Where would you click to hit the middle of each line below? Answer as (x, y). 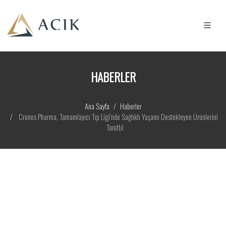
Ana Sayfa (97, 106)
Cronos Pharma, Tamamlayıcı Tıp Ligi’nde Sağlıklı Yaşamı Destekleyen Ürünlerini (118, 117)
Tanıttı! (115, 127)
